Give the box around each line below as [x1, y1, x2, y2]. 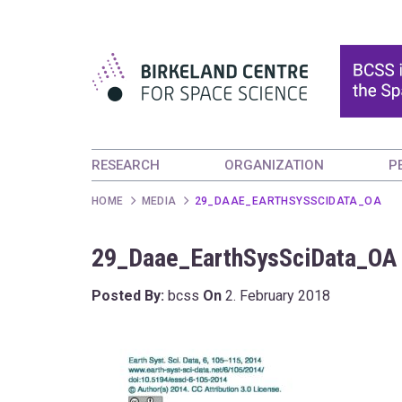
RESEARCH [92, 157, 160, 173]
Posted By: [92, 287, 164, 304]
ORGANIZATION [224, 157, 324, 173]
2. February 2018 [225, 287, 330, 304]
